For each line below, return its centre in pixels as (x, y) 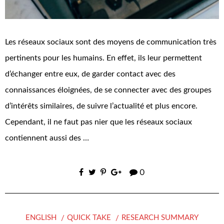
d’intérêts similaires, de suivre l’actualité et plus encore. (101, 106)
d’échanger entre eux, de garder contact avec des (90, 74)
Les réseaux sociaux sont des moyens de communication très (111, 42)
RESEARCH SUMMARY (160, 218)
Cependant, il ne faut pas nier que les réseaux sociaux (98, 122)
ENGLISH (41, 218)
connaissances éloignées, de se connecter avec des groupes (108, 90)
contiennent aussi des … (47, 138)
